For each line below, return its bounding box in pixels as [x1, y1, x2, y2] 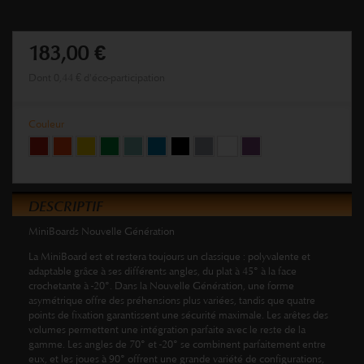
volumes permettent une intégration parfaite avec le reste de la [28, 323, 305, 337]
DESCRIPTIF [28, 197, 102, 216]
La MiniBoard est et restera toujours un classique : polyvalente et [28, 250, 310, 264]
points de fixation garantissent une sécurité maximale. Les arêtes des [28, 309, 328, 323]
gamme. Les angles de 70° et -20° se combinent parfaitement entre [28, 338, 326, 352]
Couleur [28, 118, 67, 132]
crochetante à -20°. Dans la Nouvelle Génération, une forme [28, 279, 294, 293]
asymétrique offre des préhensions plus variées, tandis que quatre [28, 294, 315, 308]
